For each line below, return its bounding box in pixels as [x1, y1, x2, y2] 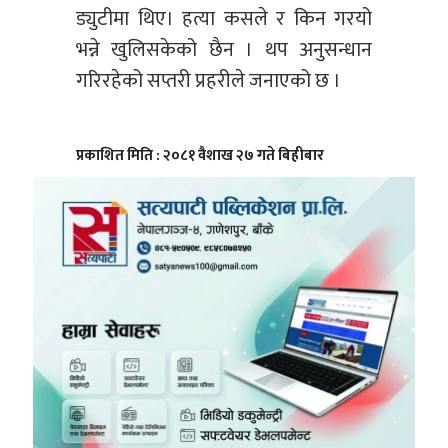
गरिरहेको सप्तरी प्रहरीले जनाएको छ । [76, 64, 341, 99]
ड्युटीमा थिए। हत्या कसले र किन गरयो [76, 2, 372, 37]
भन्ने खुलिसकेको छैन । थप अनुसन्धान [76, 33, 372, 68]
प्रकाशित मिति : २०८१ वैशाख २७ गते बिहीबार [76, 143, 324, 169]
